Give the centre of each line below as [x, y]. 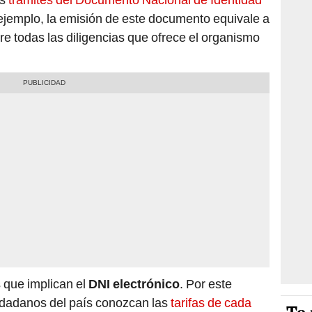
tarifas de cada [211, 303]
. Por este [206, 284]
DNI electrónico [134, 284]
